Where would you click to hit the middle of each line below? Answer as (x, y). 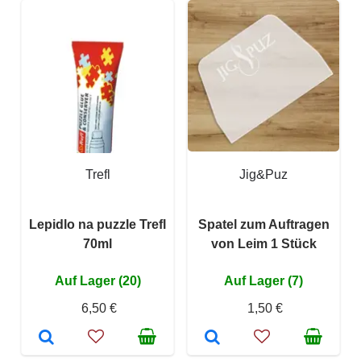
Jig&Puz (263, 174)
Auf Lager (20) (98, 280)
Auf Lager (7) (263, 280)
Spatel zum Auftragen (263, 224)
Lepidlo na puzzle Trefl (98, 224)
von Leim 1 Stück (263, 243)
